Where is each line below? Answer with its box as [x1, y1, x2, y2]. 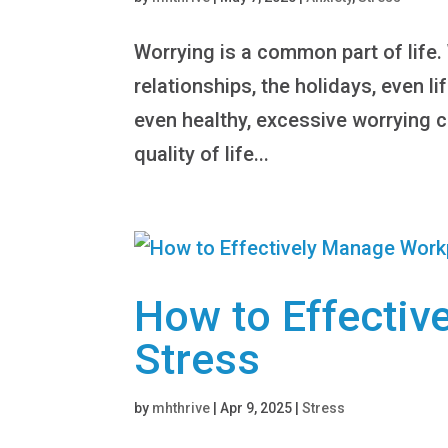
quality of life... [134, 141, 270, 166]
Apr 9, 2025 [220, 399, 293, 416]
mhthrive [152, 399, 211, 416]
